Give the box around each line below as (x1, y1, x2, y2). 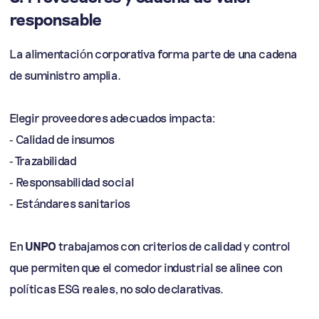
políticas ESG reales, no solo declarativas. (9, 281, 224, 296)
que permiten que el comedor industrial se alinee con (9, 260, 283, 274)
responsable (9, 9, 101, 29)
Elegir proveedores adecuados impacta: (9, 110, 216, 125)
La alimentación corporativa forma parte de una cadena (9, 46, 298, 61)
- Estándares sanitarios (9, 196, 130, 210)
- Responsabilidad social (9, 174, 135, 189)
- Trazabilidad (9, 153, 77, 167)
